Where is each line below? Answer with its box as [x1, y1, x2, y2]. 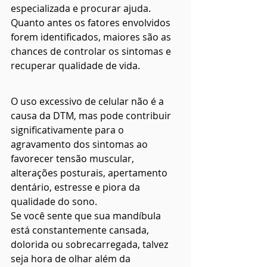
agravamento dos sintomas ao [11, 138, 150, 151]
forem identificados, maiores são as [11, 30, 173, 44]
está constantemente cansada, [11, 223, 151, 237]
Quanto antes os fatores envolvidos [11, 16, 173, 30]
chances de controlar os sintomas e [11, 45, 173, 58]
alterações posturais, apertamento [11, 166, 170, 180]
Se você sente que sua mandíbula [11, 209, 163, 223]
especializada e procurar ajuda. [11, 2, 151, 15]
